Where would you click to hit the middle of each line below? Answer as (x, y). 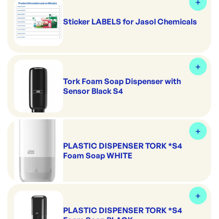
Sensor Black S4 (93, 91)
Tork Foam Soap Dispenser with (122, 81)
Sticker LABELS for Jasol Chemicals (130, 22)
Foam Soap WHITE (98, 155)
